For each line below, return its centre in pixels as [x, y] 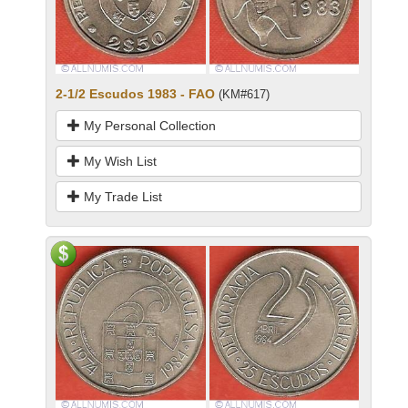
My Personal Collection [148, 126]
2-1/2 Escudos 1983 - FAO [135, 94]
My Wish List [118, 162]
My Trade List [121, 197]
